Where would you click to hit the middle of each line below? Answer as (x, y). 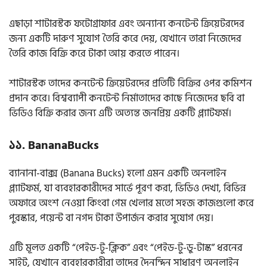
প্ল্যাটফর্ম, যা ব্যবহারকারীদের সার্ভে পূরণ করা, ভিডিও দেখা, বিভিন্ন (128, 188)
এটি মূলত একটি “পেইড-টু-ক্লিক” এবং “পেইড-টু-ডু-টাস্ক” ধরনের (126, 248)
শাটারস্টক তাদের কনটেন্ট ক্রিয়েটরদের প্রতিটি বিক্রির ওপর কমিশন (131, 84)
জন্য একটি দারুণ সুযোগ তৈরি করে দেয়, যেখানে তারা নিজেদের (125, 38)
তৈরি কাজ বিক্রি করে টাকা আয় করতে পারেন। (95, 53)
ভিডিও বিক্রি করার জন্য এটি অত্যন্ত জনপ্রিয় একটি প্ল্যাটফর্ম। (120, 114)
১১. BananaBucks (54, 145)
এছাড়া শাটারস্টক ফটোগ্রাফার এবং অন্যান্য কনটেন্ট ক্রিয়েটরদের (127, 24)
